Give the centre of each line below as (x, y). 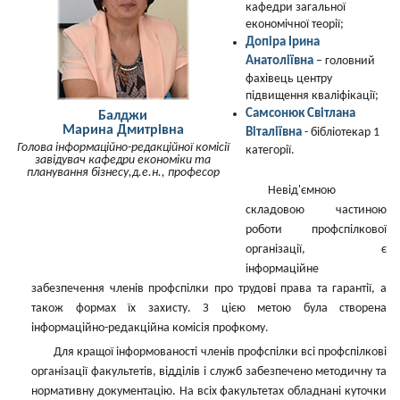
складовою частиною (316, 210)
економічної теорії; (295, 25)
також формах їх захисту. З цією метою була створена (209, 308)
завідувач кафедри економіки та (123, 160)
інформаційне (282, 269)
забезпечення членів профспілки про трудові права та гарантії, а (209, 289)
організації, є (316, 250)
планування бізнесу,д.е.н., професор (123, 173)
